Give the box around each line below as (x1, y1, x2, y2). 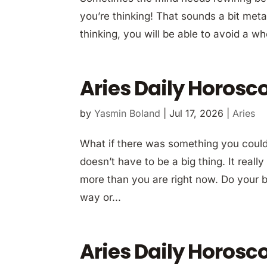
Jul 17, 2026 (169, 107, 224, 119)
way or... (80, 191, 122, 203)
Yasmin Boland (94, 107, 161, 119)
